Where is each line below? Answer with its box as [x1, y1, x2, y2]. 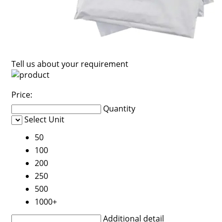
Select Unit [24, 114, 64, 125]
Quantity [103, 103, 135, 114]
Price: [11, 89, 32, 100]
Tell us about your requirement [11, 58, 128, 69]
